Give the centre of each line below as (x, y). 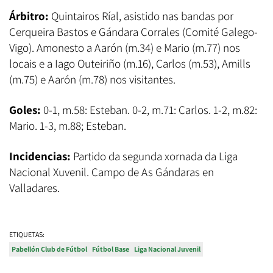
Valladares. (34, 187)
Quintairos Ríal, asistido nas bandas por (141, 16)
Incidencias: (40, 156)
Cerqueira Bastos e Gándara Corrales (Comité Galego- (133, 31)
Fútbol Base (111, 249)
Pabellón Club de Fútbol (49, 249)
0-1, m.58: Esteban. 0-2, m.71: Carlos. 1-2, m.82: (149, 109)
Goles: (25, 109)
